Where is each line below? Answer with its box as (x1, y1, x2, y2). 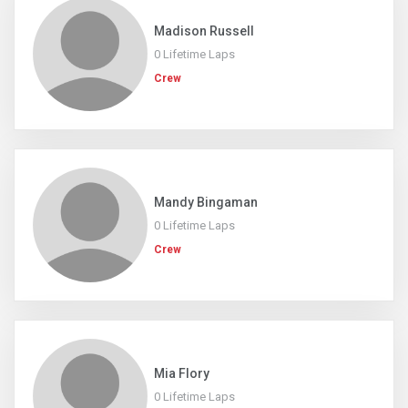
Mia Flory (154, 366, 209, 381)
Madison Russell (154, 24, 254, 38)
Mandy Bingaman (154, 195, 258, 209)
